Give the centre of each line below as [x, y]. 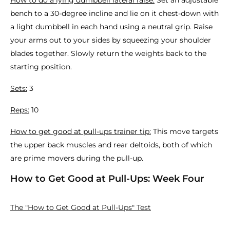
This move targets [185, 131]
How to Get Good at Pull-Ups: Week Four [107, 179]
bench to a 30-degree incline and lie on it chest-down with [114, 13]
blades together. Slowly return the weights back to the [108, 53]
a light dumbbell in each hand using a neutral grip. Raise [111, 27]
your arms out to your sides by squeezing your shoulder [111, 40]
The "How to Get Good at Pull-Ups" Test [81, 207]
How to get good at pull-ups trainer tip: [81, 131]
